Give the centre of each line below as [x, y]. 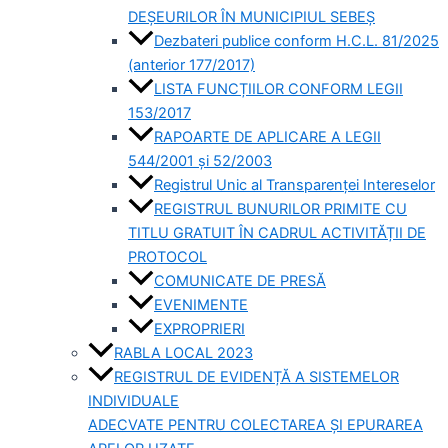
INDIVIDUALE [133, 401]
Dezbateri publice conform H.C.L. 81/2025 [296, 41]
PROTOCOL [167, 257]
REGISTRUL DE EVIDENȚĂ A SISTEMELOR [256, 377]
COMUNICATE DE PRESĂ [240, 281]
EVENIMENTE [201, 305]
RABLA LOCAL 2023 [183, 353]
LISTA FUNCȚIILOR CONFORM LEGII [278, 89]
